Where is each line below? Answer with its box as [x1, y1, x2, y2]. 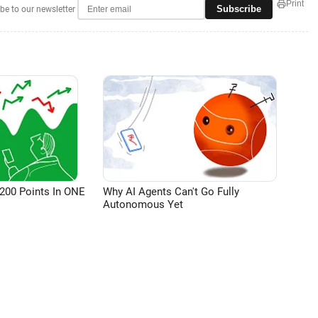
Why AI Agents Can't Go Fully [103, 185, 239, 198]
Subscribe [216, 3, 261, 14]
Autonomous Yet [103, 198, 183, 211]
